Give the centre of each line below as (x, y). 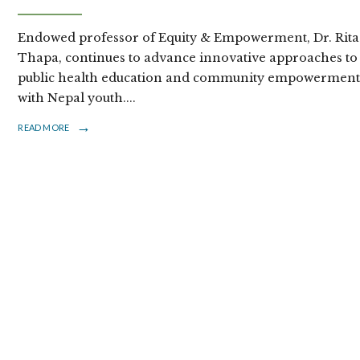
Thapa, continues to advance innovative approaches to (188, 57)
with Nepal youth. (72, 98)
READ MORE (44, 127)
